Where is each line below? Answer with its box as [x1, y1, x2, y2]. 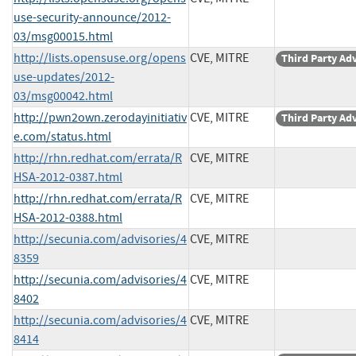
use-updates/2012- [14, 68, 114, 85]
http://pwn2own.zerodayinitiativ [14, 109, 187, 126]
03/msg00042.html [14, 87, 113, 104]
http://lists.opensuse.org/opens [14, 49, 186, 66]
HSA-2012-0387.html [14, 168, 122, 185]
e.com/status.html [14, 128, 111, 145]
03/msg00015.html [14, 28, 113, 44]
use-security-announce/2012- [14, 9, 171, 25]
